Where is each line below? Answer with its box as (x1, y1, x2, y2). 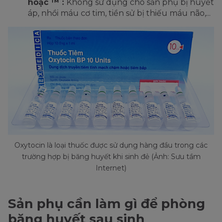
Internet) (96, 164, 126, 173)
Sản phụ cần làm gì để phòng (8, 196, 205, 212)
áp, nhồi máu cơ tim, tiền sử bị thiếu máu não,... (28, 8, 211, 18)
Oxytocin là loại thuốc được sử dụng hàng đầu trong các (14, 141, 208, 150)
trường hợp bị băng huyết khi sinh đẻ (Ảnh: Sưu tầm (21, 152, 201, 162)
